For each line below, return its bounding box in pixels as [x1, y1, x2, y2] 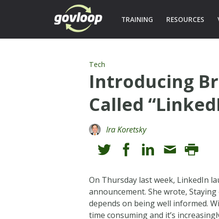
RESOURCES [166, 15, 204, 24]
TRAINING [121, 15, 153, 24]
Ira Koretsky [106, 124, 147, 135]
